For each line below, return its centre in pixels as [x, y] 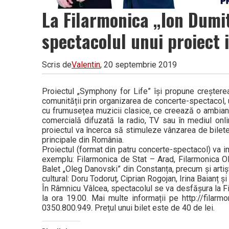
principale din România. [83, 140]
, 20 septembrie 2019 [139, 64]
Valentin [86, 64]
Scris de [57, 64]
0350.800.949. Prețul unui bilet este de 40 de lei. [128, 208]
